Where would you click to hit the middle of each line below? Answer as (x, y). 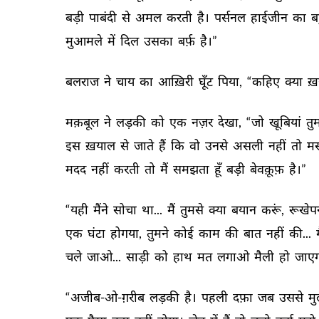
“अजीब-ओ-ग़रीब (106, 297)
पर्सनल (231, 17)
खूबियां (286, 122)
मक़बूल (83, 122)
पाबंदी (104, 17)
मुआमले (85, 41)
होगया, (127, 233)
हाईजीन (270, 17)
